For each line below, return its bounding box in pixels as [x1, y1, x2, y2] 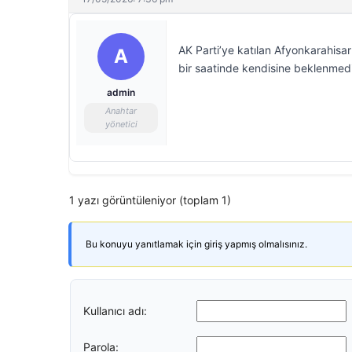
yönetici [104, 119, 137, 130]
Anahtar [105, 105, 137, 116]
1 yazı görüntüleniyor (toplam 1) [69, 193, 231, 207]
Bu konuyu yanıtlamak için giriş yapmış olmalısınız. [86, 238, 307, 250]
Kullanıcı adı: [83, 303, 147, 317]
